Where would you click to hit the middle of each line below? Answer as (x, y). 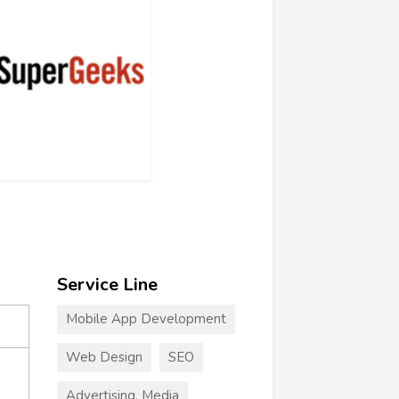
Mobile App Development (146, 318)
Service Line (107, 284)
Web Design (104, 357)
